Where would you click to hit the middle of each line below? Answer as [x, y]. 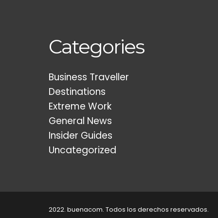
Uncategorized [82, 150]
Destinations [77, 92]
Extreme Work [80, 106]
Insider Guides [81, 136]
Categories [96, 46]
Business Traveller [89, 77]
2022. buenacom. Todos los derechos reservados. [129, 209]
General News [80, 121]
